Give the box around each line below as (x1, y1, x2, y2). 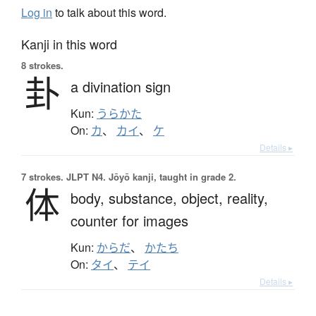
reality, (227, 187, 268, 208)
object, (181, 187, 227, 208)
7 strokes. (21, 169, 63, 183)
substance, (109, 187, 181, 208)
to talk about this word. (52, 4, 166, 20)
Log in (21, 4, 52, 20)
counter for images (71, 209, 188, 231)
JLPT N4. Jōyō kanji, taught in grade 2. (63, 169, 236, 183)
